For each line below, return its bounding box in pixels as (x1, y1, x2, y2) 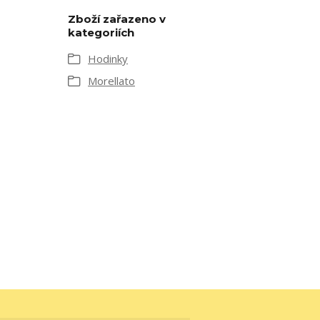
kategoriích (68, 26, 134, 39)
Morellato (88, 74, 135, 88)
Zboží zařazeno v (68, 12, 166, 26)
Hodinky (88, 51, 128, 66)
